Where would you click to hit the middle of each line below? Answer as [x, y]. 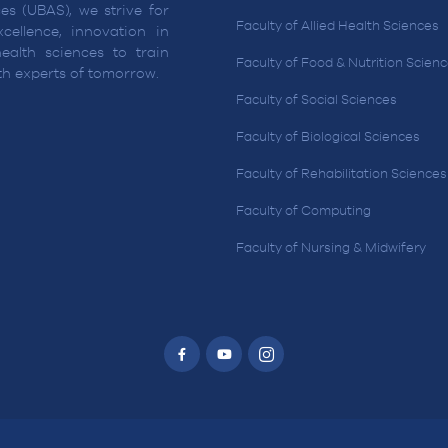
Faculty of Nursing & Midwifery [330, 249]
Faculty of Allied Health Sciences [337, 27]
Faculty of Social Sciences [316, 101]
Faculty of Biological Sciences [327, 138]
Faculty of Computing [303, 212]
